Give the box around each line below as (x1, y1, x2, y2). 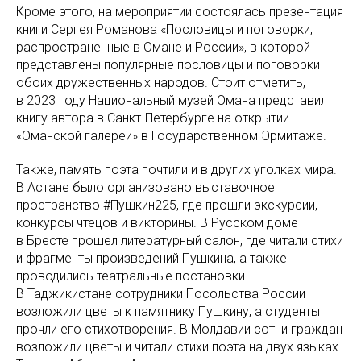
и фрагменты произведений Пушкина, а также (16, 251, 287, 266)
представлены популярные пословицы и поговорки (16, 57, 320, 73)
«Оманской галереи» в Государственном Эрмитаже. (16, 128, 326, 143)
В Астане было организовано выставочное (16, 180, 275, 195)
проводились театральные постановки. (16, 268, 248, 284)
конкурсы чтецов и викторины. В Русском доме (16, 215, 298, 230)
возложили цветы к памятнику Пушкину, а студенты (16, 304, 320, 319)
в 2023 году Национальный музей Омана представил (16, 93, 327, 108)
